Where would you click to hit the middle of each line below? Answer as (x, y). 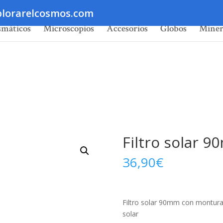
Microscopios (69, 29)
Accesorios (127, 29)
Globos (173, 29)
